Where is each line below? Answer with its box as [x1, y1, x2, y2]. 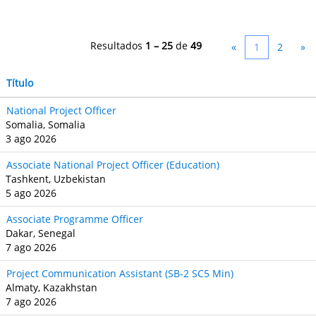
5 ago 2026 [6, 186, 56, 200]
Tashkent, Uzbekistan [6, 172, 106, 186]
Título [6, 76, 33, 90]
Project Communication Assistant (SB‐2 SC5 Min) [6, 267, 233, 280]
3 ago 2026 [6, 132, 56, 145]
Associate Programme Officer [6, 212, 143, 226]
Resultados [90, 39, 145, 52]
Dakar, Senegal [6, 226, 75, 240]
